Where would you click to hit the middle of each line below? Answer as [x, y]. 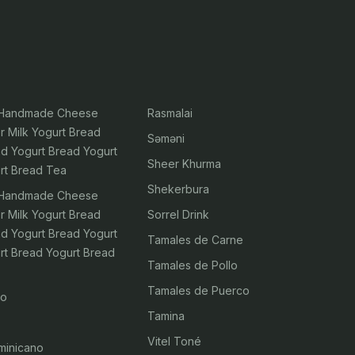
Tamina [166, 316]
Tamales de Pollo [192, 265]
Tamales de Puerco [198, 290]
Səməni [166, 138]
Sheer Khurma [184, 164]
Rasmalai [170, 113]
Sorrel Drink [178, 214]
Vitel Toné [174, 341]
